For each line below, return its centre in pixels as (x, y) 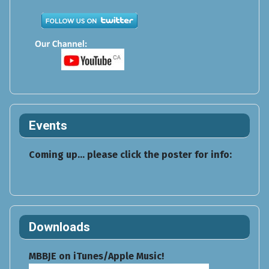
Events (48, 126)
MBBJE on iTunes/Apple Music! (96, 256)
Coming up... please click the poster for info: (130, 155)
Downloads (59, 227)
